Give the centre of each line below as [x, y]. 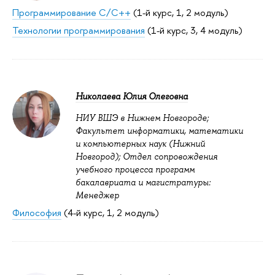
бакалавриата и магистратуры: [143, 183]
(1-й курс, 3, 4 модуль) [194, 31]
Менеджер [97, 196]
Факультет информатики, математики [159, 131]
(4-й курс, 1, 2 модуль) [110, 213]
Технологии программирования [79, 31]
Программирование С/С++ [72, 13]
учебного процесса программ [135, 170]
